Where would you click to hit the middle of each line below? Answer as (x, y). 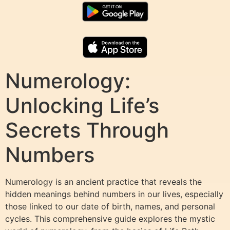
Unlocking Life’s (82, 105)
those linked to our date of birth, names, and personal (110, 206)
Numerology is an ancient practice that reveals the (103, 181)
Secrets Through (87, 130)
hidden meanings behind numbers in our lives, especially (114, 194)
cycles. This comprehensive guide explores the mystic (110, 218)
